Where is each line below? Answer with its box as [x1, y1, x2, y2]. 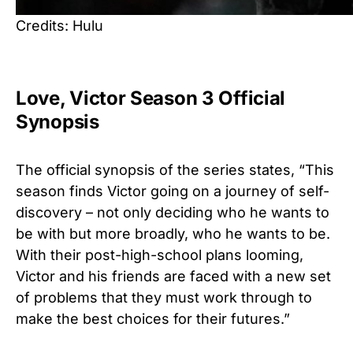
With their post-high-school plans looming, [16, 247, 303, 264]
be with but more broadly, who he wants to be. [16, 225, 330, 243]
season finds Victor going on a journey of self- [16, 183, 329, 200]
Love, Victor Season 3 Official [16, 87, 286, 110]
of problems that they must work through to [16, 289, 312, 307]
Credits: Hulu [16, 17, 103, 35]
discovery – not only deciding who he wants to [16, 204, 329, 221]
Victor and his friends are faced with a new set [16, 268, 331, 285]
